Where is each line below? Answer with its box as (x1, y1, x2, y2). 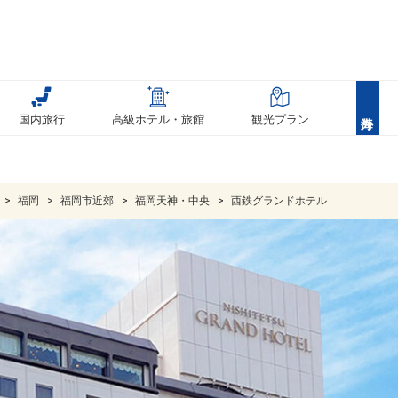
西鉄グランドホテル (231, 195, 327, 207)
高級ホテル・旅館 (112, 113, 205, 126)
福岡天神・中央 (135, 195, 212, 207)
